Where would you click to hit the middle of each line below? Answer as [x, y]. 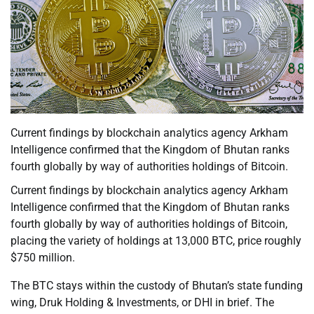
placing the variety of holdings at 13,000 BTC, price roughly [156, 241]
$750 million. [43, 258]
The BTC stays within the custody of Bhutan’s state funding [157, 286]
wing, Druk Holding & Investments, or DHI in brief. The [142, 303]
